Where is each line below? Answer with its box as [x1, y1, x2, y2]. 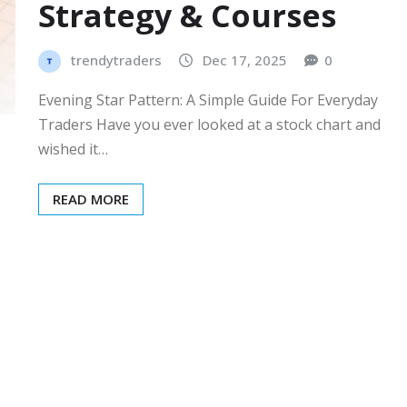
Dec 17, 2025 [203, 51, 287, 70]
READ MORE [53, 190, 129, 208]
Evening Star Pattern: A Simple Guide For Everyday [38, 90, 378, 110]
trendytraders [71, 51, 162, 70]
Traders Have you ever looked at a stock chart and [38, 114, 381, 134]
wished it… [38, 139, 108, 159]
